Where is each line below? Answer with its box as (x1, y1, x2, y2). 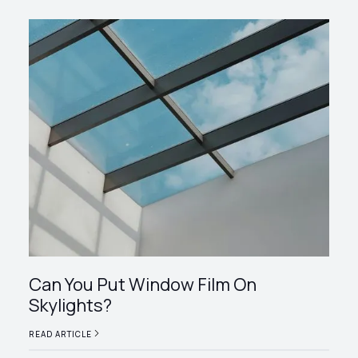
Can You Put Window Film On (28, 272, 257, 296)
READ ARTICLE (28, 328, 92, 340)
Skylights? (28, 292, 112, 317)
